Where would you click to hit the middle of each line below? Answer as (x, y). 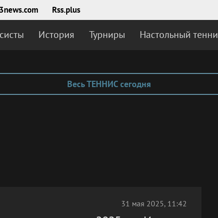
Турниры (107, 35)
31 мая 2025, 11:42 (154, 203)
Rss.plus (66, 10)
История (56, 35)
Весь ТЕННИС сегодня (109, 84)
